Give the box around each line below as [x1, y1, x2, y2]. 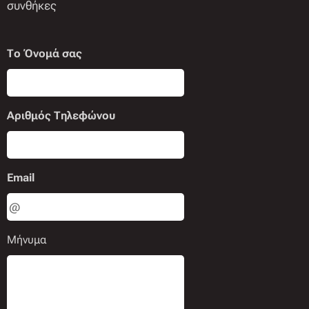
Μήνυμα [7, 233, 47, 246]
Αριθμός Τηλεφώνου [7, 109, 115, 122]
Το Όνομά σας [7, 47, 82, 60]
